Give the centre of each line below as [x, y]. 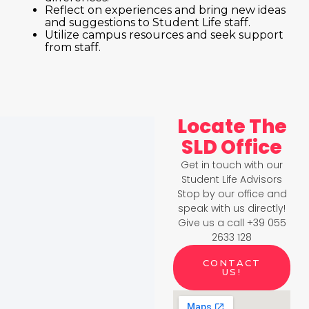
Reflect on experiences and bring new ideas [165, 10]
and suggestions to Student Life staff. [148, 22]
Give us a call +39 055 [232, 223]
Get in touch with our [232, 165]
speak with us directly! [232, 208]
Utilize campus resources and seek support [164, 35]
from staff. [73, 47]
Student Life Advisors [232, 179]
